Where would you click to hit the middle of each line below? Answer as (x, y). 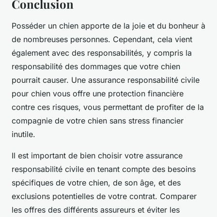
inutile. (23, 134)
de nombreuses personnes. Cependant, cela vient (102, 39)
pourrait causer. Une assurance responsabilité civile (106, 80)
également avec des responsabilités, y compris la (102, 53)
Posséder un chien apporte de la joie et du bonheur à (108, 26)
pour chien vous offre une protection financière (98, 94)
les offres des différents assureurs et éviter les (96, 210)
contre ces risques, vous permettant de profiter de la (108, 107)
